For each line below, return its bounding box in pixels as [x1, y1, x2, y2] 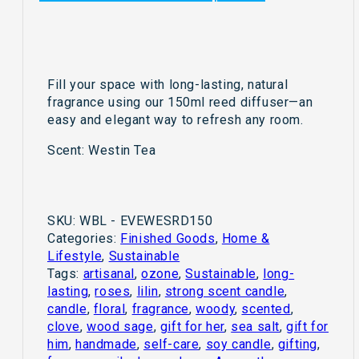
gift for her [159, 319, 225, 335]
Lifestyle [47, 248, 103, 264]
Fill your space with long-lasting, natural [47, 77, 288, 93]
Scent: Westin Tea [47, 143, 156, 159]
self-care [143, 337, 200, 353]
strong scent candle [164, 284, 285, 300]
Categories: [47, 231, 121, 247]
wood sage [87, 319, 154, 335]
